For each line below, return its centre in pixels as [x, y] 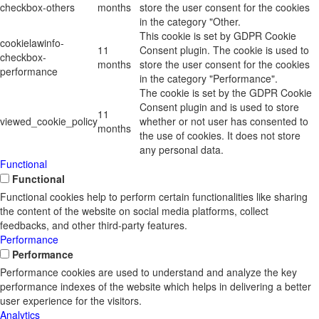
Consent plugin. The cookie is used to [224, 50]
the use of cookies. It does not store [220, 136]
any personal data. [182, 150]
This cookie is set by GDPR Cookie [218, 36]
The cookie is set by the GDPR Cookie [226, 93]
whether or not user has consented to [224, 121]
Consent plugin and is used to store [219, 107]
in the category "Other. [190, 22]
